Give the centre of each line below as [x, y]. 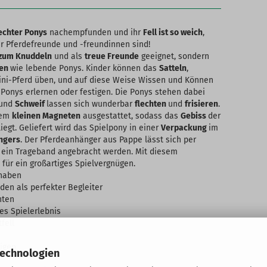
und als [68, 56]
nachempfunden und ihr [95, 32]
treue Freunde [112, 56]
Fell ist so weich [173, 32]
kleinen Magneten [46, 116]
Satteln [173, 68]
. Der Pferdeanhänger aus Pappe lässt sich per [108, 140]
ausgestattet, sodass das [131, 116]
